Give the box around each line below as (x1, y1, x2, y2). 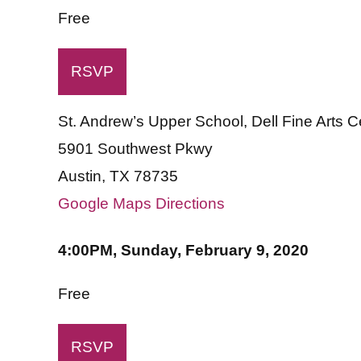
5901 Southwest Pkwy (58, 140, 213, 157)
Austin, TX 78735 (58, 168, 178, 185)
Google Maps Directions (58, 195, 225, 212)
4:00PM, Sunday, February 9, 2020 (58, 242, 309, 259)
